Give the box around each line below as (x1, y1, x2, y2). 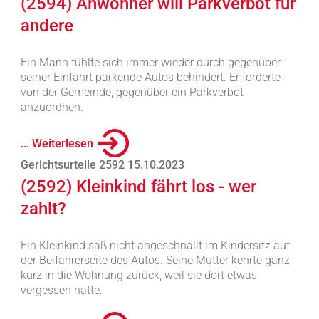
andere (20, 16, 73, 36)
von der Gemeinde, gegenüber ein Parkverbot (20, 85, 244, 99)
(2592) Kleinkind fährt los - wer (20, 177, 256, 197)
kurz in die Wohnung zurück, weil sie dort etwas (20, 268, 257, 282)
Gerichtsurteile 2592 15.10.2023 (20, 158, 184, 172)
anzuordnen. (20, 100, 83, 114)
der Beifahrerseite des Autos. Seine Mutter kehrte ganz (20, 253, 290, 267)
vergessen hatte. (20, 283, 103, 297)
